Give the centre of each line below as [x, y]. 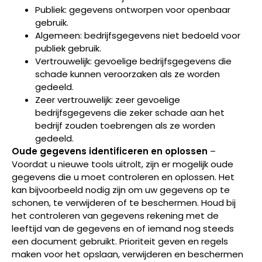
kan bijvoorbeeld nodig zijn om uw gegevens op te [121, 189]
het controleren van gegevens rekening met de [115, 215]
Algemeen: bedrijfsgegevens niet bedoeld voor [138, 35]
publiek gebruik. [68, 48]
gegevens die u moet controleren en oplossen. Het [123, 177]
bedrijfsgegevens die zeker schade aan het [130, 112]
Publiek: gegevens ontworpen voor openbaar [133, 9]
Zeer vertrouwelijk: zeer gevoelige [108, 99]
